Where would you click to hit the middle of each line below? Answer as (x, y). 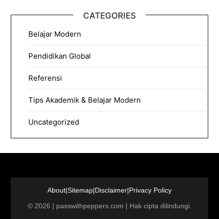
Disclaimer (111, 190)
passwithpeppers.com (90, 206)
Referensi (45, 78)
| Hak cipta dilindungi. (157, 206)
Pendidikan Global (60, 56)
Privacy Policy (150, 190)
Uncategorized (54, 122)
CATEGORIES (109, 16)
